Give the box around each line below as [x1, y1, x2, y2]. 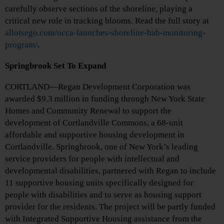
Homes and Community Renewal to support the [5, 106, 171, 116]
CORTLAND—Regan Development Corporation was [5, 82, 190, 92]
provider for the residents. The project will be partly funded [5, 202, 215, 212]
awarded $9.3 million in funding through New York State [5, 94, 205, 104]
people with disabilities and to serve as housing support [5, 190, 201, 200]
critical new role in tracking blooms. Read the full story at [5, 16, 209, 26]
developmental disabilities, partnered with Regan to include [5, 166, 216, 176]
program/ [5, 40, 37, 50]
